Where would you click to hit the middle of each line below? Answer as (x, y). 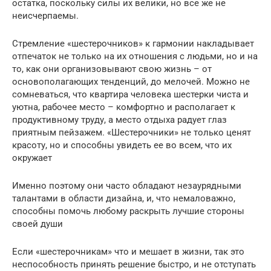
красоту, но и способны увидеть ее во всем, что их (122, 145)
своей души (38, 224)
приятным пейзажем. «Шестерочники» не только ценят (132, 133)
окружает (32, 158)
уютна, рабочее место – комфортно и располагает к (124, 107)
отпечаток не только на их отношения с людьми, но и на (135, 57)
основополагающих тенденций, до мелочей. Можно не (131, 82)
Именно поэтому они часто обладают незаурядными (127, 186)
